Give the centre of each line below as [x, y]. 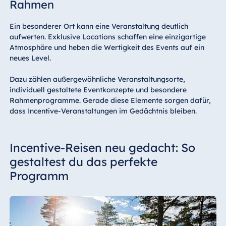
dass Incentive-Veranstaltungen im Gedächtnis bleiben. [103, 111]
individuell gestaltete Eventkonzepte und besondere [98, 90]
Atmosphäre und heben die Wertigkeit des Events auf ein [107, 48]
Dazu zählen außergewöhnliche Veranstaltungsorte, [97, 79]
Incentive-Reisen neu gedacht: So [102, 148]
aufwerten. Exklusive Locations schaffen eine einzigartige [107, 37]
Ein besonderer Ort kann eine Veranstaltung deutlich [99, 26]
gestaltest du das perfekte [83, 162]
